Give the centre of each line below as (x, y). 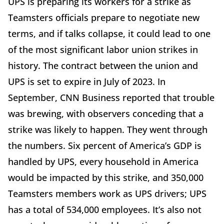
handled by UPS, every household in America (103, 161)
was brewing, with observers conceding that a (106, 113)
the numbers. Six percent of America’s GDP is (105, 145)
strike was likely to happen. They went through (108, 129)
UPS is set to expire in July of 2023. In (87, 81)
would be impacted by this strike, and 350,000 (106, 177)
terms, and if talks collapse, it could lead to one (109, 33)
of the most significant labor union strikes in (103, 49)
